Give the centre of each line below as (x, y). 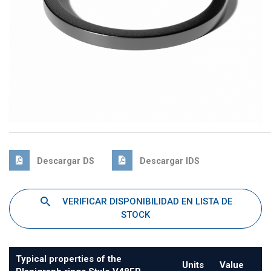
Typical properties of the (68, 259)
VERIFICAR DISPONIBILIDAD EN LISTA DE (146, 201)
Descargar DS (65, 161)
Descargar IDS (169, 161)
